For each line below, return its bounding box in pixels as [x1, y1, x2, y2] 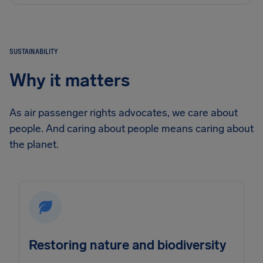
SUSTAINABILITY [9, 47, 58, 56]
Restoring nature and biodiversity [29, 237, 226, 254]
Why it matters [9, 70, 130, 92]
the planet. [9, 138, 59, 151]
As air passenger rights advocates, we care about [9, 106, 238, 120]
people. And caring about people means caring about [9, 122, 254, 136]
